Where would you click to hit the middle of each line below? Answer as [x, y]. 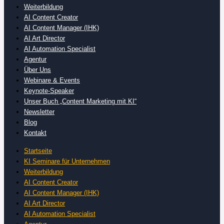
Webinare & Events [52, 80]
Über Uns [37, 70]
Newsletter [39, 112]
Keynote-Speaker [49, 91]
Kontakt [35, 133]
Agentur [35, 59]
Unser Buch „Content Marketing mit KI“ [80, 101]
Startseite [38, 150]
